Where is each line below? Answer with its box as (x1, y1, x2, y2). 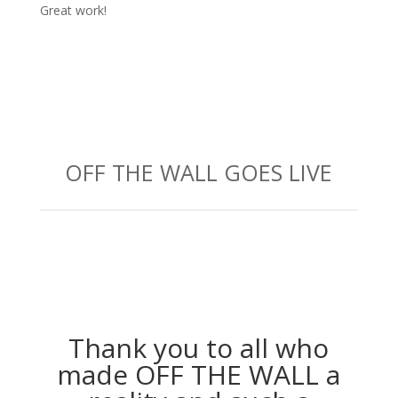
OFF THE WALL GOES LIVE (65, 157, 333, 188)
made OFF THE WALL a (57, 356, 341, 394)
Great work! (39, 2, 107, 20)
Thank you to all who (68, 330, 330, 367)
